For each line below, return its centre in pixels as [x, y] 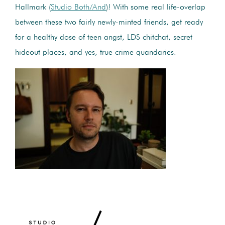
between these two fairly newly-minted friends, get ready [109, 22]
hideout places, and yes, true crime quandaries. [96, 52]
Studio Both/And [78, 7]
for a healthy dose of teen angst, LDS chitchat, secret [104, 37]
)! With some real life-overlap [156, 7]
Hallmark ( [33, 7]
